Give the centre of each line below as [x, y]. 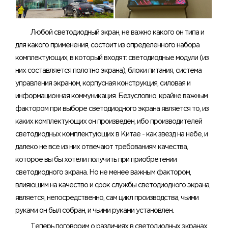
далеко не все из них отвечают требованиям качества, [102, 147]
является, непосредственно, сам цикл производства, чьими [107, 198]
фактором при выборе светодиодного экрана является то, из [112, 109]
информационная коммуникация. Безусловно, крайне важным [111, 96]
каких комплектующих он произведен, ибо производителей [109, 122]
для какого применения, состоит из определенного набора [107, 46]
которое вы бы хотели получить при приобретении [96, 160]
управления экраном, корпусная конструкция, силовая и [103, 84]
